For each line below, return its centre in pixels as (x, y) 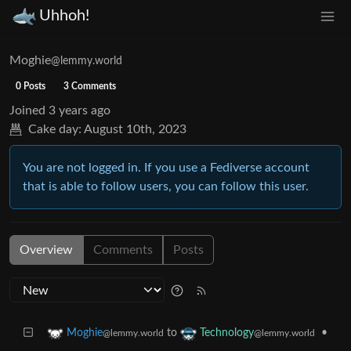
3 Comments (90, 86)
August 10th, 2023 (135, 129)
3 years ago (80, 110)
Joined (27, 110)
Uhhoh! (64, 16)
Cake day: (55, 129)
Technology (227, 333)
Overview (46, 250)
